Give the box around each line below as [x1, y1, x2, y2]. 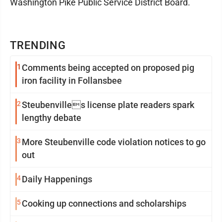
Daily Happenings [22, 174, 92, 184]
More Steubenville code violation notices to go [22, 137, 206, 147]
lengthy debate [22, 112, 81, 123]
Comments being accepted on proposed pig [22, 62, 194, 73]
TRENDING [10, 39, 66, 52]
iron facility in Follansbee [22, 75, 122, 86]
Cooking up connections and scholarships [22, 198, 186, 209]
